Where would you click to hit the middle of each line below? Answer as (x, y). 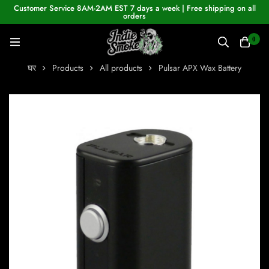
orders (134, 16)
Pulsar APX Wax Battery (200, 68)
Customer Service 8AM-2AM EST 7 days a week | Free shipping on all (134, 8)
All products (121, 68)
